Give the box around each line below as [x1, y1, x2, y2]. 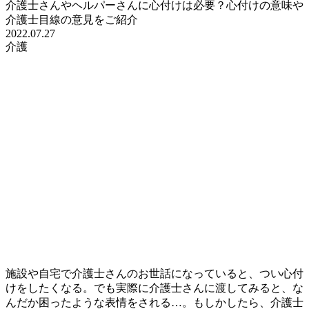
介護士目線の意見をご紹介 [6, 14, 138, 26]
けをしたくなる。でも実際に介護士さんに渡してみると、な [6, 282, 303, 295]
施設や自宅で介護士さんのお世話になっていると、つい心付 [6, 268, 303, 280]
